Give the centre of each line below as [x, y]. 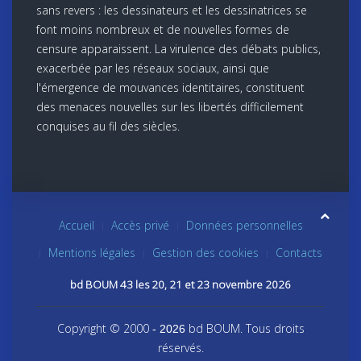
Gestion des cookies [205, 252]
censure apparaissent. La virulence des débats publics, [178, 48]
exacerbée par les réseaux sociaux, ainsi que [153, 68]
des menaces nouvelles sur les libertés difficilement [170, 106]
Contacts [299, 252]
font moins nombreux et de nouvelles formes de [163, 29]
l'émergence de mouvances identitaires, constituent [170, 87]
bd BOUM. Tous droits [246, 328]
